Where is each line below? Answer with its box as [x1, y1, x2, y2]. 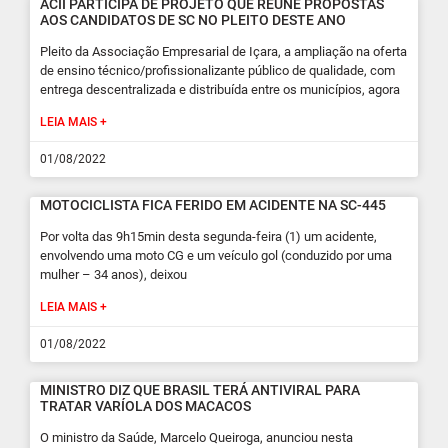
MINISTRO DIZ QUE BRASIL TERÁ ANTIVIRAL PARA [40, 382, 360, 398]
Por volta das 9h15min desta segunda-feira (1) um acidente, [40, 229, 377, 244]
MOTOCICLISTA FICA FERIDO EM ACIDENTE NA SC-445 [40, 197, 386, 213]
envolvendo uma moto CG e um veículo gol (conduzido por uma [40, 248, 392, 263]
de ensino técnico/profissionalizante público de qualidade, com [40, 63, 395, 78]
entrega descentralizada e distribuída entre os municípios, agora [40, 82, 400, 97]
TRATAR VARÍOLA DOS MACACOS [40, 398, 251, 414]
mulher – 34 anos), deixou [40, 267, 187, 282]
